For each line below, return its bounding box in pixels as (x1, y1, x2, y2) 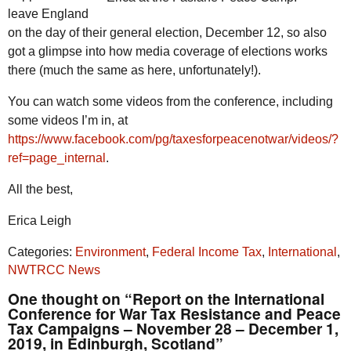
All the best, (8, 183, 73, 197)
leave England (8, 7, 89, 21)
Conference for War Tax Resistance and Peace (8, 302, 341, 325)
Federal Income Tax (152, 245, 262, 259)
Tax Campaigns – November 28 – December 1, (8, 317, 338, 340)
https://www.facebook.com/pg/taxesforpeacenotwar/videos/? (8, 132, 338, 147)
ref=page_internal (8, 151, 106, 165)
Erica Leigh (8, 214, 71, 228)
